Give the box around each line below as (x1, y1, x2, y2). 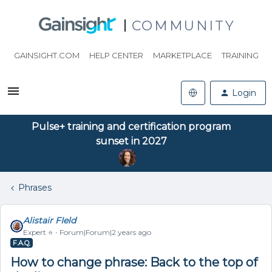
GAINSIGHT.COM (13, 50, 80, 60)
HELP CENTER (89, 50, 143, 60)
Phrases (18, 182, 52, 193)
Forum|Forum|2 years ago (59, 228, 151, 237)
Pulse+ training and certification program (32, 121, 231, 132)
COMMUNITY (131, 17, 236, 34)
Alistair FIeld (23, 215, 76, 226)
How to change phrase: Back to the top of (10, 255, 257, 270)
